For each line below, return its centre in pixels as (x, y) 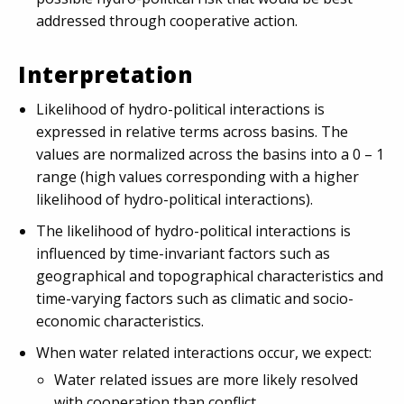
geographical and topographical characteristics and (210, 276)
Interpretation (106, 74)
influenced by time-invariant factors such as (183, 253)
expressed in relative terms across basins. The (192, 132)
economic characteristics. (120, 321)
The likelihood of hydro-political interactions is (193, 231)
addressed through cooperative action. (167, 21)
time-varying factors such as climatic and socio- (195, 298)
